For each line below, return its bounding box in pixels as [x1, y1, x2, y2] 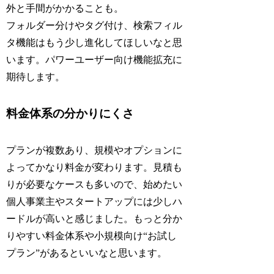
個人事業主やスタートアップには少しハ [6, 196, 183, 207]
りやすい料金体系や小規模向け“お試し [6, 231, 177, 242]
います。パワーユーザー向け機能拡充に [6, 54, 183, 65]
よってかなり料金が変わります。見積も [6, 162, 183, 173]
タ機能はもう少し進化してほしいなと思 [6, 37, 183, 48]
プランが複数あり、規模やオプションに [6, 145, 183, 156]
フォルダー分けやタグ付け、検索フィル [6, 20, 183, 31]
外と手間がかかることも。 [6, 3, 124, 14]
